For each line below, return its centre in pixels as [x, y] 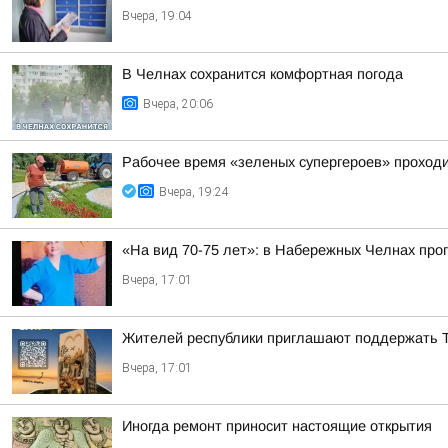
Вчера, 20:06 [178, 104]
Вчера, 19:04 [157, 16]
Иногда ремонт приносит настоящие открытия [277, 426]
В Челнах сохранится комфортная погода [262, 74]
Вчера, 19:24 [194, 192]
